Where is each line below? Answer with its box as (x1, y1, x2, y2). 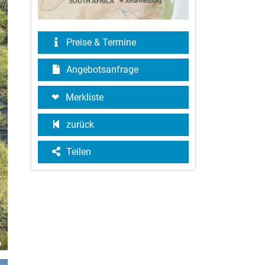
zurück (64, 119, 94, 131)
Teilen (64, 146, 91, 158)
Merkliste (66, 92, 104, 104)
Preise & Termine (64, 37, 136, 49)
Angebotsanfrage (64, 64, 138, 76)
